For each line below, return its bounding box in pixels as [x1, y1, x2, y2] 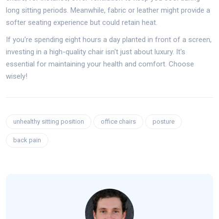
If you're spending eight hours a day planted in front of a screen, [6, 35, 212, 44]
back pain [13, 136, 41, 144]
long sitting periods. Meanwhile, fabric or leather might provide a [6, 5, 210, 15]
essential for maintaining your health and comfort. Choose [6, 59, 194, 68]
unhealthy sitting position [13, 117, 84, 125]
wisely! [6, 71, 27, 81]
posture [153, 117, 175, 125]
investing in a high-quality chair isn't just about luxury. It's [6, 47, 185, 56]
